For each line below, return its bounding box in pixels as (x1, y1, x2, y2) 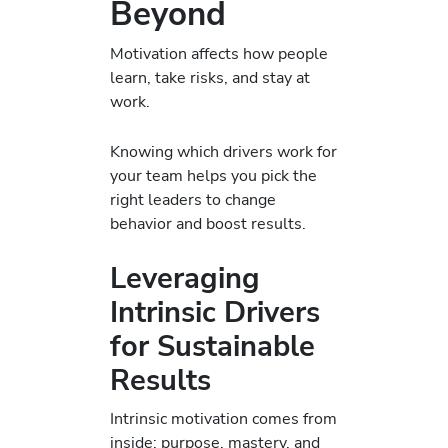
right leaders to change (110, 188, 276, 212)
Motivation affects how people (110, 41, 328, 65)
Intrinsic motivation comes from (110, 406, 337, 430)
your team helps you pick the (110, 164, 317, 188)
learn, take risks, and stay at (110, 65, 310, 89)
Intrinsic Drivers (110, 293, 320, 333)
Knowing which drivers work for (110, 140, 337, 164)
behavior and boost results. (110, 212, 306, 236)
